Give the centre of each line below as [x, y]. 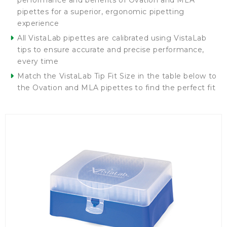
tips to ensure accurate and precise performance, [111, 50]
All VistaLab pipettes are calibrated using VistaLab [112, 38]
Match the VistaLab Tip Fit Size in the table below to [117, 76]
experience [38, 23]
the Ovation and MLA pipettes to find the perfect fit [117, 88]
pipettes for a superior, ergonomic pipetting [101, 12]
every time [38, 61]
